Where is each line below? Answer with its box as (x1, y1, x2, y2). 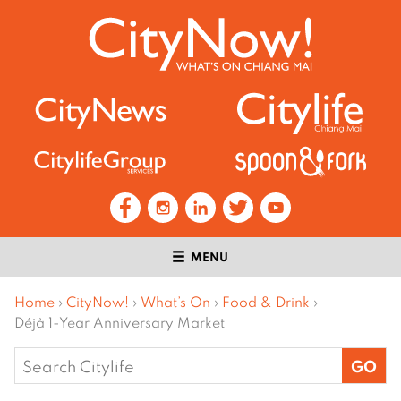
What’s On (141, 293, 210, 311)
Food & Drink (222, 293, 310, 311)
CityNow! (66, 293, 129, 311)
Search (14, 349, 68, 371)
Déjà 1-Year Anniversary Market (14, 313, 225, 332)
